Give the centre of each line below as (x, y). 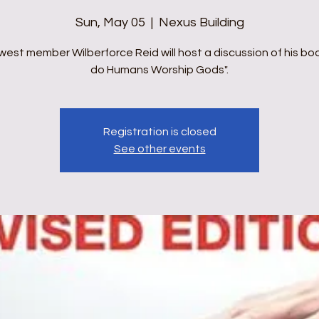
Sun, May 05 (110, 22)
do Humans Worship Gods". (159, 70)
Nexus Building (201, 22)
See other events (159, 149)
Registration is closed (159, 132)
